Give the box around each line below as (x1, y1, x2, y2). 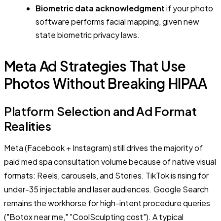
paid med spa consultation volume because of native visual (4, 156, 216, 167)
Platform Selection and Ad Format (4, 104, 197, 119)
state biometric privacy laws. (36, 30, 140, 40)
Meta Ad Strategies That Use (4, 57, 186, 75)
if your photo (165, 3, 213, 14)
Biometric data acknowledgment (36, 3, 165, 14)
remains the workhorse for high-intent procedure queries (4, 198, 210, 209)
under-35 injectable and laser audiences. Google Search (4, 184, 209, 195)
